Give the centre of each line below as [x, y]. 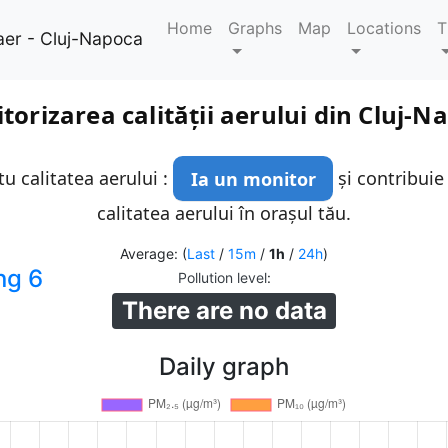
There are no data [224, 311]
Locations [384, 28]
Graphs [255, 28]
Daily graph [224, 367]
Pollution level [222, 278]
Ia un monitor [253, 178]
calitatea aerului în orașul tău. [224, 213]
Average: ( [153, 254]
